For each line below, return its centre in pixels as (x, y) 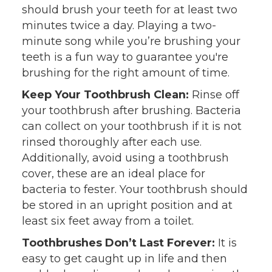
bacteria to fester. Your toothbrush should (134, 189)
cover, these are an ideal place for (113, 173)
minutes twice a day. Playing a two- (119, 25)
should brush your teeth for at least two (129, 9)
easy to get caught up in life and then (124, 258)
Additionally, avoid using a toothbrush (125, 157)
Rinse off (214, 94)
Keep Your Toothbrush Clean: (105, 94)
